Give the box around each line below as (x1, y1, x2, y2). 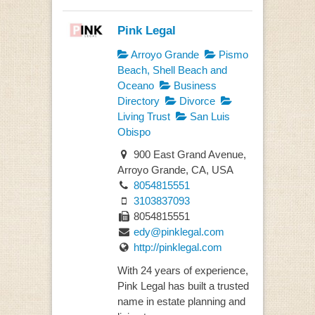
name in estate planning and (117, 295, 245, 307)
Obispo (117, 125, 150, 138)
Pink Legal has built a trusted (117, 279, 249, 292)
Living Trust (117, 110, 170, 122)
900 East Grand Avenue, (130, 148, 246, 161)
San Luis (186, 110, 230, 122)
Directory (117, 94, 160, 107)
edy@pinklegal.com (133, 226, 224, 238)
